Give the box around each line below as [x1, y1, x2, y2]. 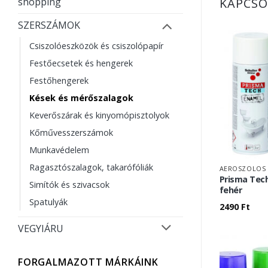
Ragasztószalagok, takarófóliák [29, 161, 153, 173]
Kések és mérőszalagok [29, 92, 133, 103]
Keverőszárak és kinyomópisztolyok [29, 109, 169, 121]
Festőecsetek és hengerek [29, 57, 133, 69]
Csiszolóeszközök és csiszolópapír [29, 39, 163, 51]
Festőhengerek [29, 74, 89, 86]
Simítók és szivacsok [29, 178, 109, 190]
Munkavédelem [29, 144, 89, 156]
